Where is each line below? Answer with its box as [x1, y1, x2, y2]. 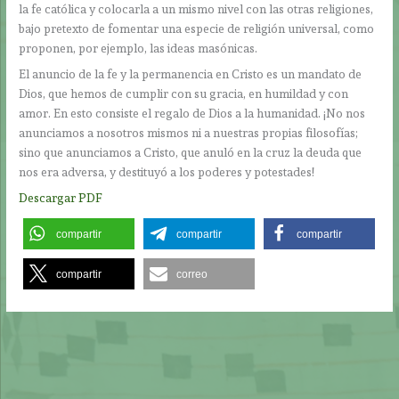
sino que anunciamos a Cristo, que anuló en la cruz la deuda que [19, 145, 362, 160]
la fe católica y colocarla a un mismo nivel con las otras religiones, [19, 2, 374, 17]
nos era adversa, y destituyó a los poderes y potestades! [19, 165, 315, 180]
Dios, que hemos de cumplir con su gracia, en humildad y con [19, 86, 349, 102]
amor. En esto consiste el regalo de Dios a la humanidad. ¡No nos [19, 106, 366, 121]
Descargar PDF [19, 190, 103, 205]
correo [176, 267, 208, 281]
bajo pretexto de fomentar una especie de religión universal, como [19, 21, 375, 37]
